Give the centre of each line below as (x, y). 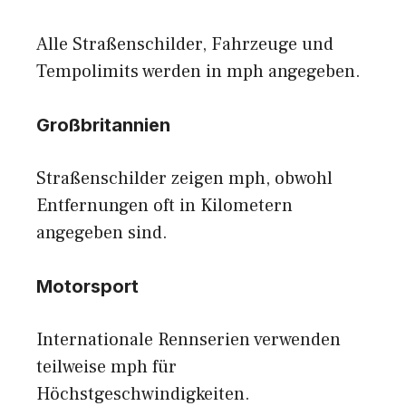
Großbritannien (103, 126)
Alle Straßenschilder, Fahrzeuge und (185, 45)
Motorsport (87, 287)
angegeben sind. (102, 233)
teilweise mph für (106, 367)
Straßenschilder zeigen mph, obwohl (184, 179)
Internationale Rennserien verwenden (188, 340)
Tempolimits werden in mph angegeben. (198, 72)
